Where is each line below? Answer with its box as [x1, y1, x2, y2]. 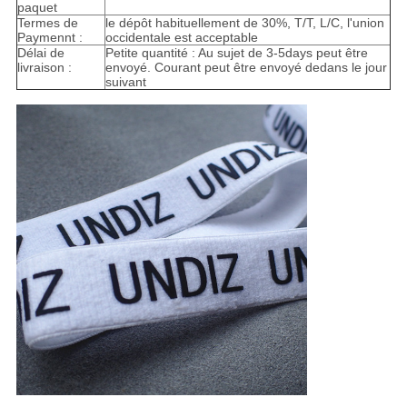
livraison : [16, 60, 72, 75]
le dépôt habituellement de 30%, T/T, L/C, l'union [104, 15, 384, 31]
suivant [104, 74, 146, 90]
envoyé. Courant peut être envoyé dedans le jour [104, 60, 387, 75]
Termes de [16, 15, 78, 31]
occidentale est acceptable [104, 30, 258, 45]
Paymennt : [16, 30, 83, 45]
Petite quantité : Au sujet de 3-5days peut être [104, 45, 368, 61]
